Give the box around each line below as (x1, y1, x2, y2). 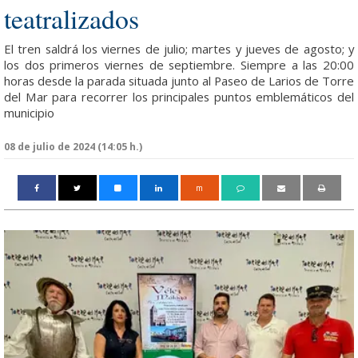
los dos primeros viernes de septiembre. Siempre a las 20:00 (4, 57, 354, 73)
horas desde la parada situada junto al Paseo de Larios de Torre (4, 73, 354, 89)
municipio (4, 105, 54, 121)
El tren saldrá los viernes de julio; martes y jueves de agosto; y (4, 41, 354, 57)
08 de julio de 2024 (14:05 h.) (4, 140, 142, 153)
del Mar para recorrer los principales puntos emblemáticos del (4, 89, 354, 105)
